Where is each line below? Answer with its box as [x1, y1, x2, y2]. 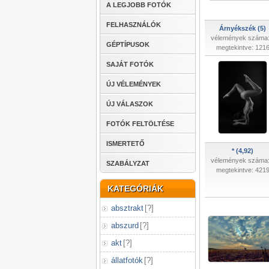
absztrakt [111, 204, 144, 213]
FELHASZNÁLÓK [106, 21, 161, 28]
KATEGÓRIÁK [107, 184, 163, 193]
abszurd [111, 221, 139, 230]
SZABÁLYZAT [106, 160, 150, 167]
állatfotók [111, 256, 143, 265]
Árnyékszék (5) [219, 25, 266, 32]
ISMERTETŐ [106, 140, 145, 147]
